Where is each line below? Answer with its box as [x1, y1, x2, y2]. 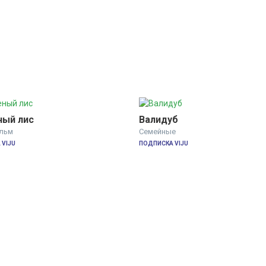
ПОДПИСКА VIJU [139, 140, 188, 147]
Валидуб [139, 114, 178, 126]
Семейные [139, 127, 176, 137]
